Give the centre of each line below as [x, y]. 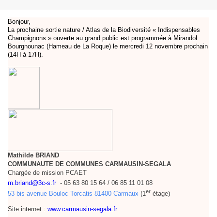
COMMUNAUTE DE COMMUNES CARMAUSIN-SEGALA [89, 164]
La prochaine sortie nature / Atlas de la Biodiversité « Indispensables [104, 30]
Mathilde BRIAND [33, 155]
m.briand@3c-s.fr [32, 183]
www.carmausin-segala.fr [82, 209]
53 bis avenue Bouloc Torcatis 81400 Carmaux [73, 194]
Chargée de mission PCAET [47, 172]
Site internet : [27, 209]
